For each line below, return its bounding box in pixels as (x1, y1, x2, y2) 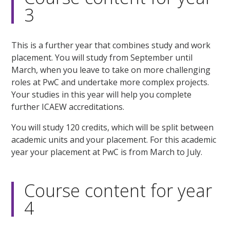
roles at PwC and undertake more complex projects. (11, 76, 209, 88)
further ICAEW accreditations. (11, 101, 125, 113)
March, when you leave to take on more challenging (11, 64, 211, 76)
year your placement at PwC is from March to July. (11, 146, 203, 158)
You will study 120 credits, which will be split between (11, 122, 214, 133)
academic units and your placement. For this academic (11, 134, 217, 146)
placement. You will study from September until (11, 52, 193, 64)
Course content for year (24, 179, 213, 203)
